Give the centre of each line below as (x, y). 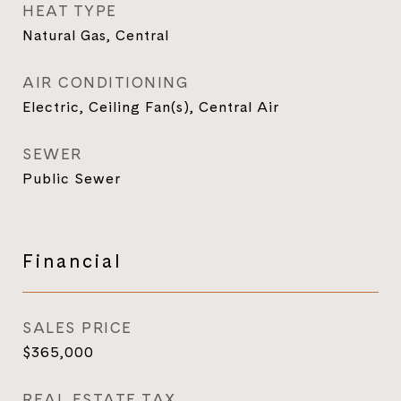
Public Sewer (72, 178)
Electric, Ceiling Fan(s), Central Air (151, 107)
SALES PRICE (77, 328)
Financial (73, 260)
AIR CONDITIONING (106, 82)
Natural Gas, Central (96, 35)
